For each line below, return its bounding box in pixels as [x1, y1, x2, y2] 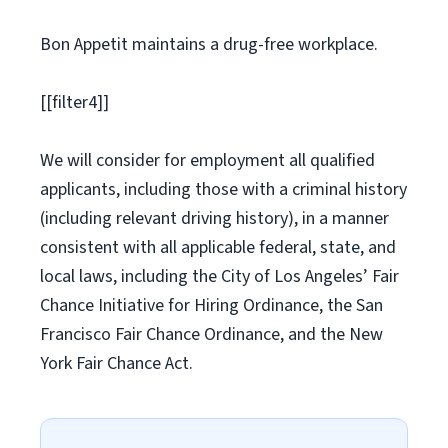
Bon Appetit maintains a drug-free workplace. [40, 32, 378, 57]
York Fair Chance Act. [40, 351, 193, 376]
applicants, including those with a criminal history [40, 177, 407, 202]
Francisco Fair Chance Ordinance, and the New [40, 322, 383, 347]
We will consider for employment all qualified [40, 148, 375, 173]
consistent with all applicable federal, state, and [40, 235, 396, 260]
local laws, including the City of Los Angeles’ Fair [40, 264, 399, 289]
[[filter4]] [40, 90, 109, 115]
